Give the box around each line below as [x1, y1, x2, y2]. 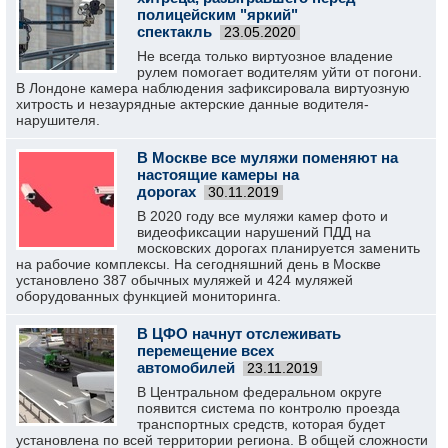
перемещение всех [137, 342, 274, 359]
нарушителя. [16, 112, 100, 128]
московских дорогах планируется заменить [137, 240, 420, 256]
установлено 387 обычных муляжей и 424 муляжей [16, 272, 353, 288]
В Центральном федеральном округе [137, 384, 382, 400]
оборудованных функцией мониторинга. [16, 288, 281, 304]
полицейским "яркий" [137, 6, 298, 23]
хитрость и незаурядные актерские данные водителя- [16, 96, 369, 112]
